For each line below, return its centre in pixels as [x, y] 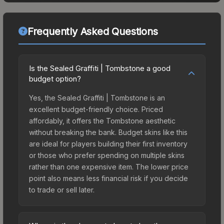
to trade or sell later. [62, 189]
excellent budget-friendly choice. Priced [96, 109]
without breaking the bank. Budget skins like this [108, 132]
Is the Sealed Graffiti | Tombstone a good [100, 68]
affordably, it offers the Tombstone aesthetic [102, 120]
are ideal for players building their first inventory [108, 143]
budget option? [55, 78]
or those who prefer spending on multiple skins [107, 155]
